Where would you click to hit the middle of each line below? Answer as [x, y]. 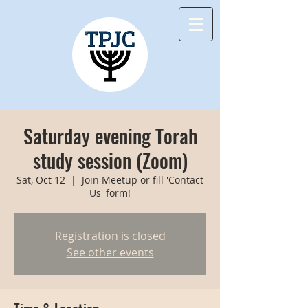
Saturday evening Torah [110, 136]
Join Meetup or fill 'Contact [143, 180]
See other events [110, 252]
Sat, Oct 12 [41, 180]
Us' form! [110, 193]
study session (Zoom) [110, 161]
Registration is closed [110, 236]
